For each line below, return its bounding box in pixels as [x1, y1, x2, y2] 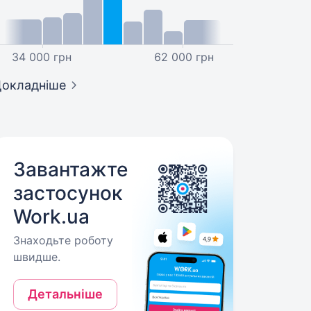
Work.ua [13, 205, 90, 228]
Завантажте [13, 158, 128, 181]
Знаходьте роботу [13, 233, 114, 247]
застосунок [13, 181, 123, 205]
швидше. [13, 250, 61, 264]
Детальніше [28, 287, 103, 301]
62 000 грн [153, 50, 214, 64]
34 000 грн [12, 50, 72, 64]
